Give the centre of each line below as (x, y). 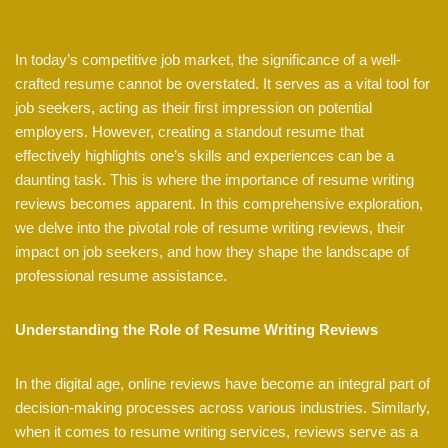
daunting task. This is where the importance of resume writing (214, 180)
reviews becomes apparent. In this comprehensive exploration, (219, 204)
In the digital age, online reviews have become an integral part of (222, 384)
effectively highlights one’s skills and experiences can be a (204, 156)
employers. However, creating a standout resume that (189, 132)
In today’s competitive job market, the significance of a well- (208, 60)
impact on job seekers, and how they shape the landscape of (212, 252)
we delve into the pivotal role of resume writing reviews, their (210, 228)
